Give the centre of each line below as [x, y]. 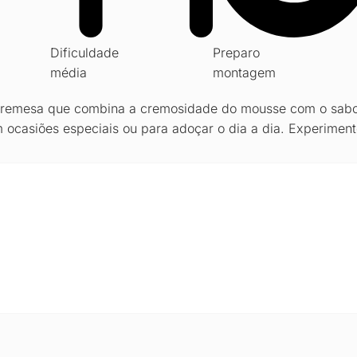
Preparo [236, 53]
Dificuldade [84, 53]
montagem [244, 73]
